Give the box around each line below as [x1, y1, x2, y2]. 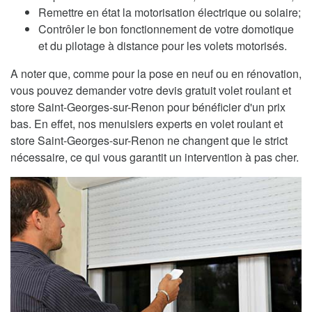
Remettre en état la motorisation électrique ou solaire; [38, 4, 301, 21]
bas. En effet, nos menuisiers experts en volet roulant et [10, 116, 283, 132]
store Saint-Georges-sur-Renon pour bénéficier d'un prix [10, 99, 286, 116]
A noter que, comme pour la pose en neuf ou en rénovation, [10, 65, 302, 82]
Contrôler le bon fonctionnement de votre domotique [38, 21, 294, 38]
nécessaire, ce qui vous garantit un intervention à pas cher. [10, 149, 299, 166]
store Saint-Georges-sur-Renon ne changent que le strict [10, 132, 288, 149]
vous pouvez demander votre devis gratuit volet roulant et [10, 82, 291, 99]
